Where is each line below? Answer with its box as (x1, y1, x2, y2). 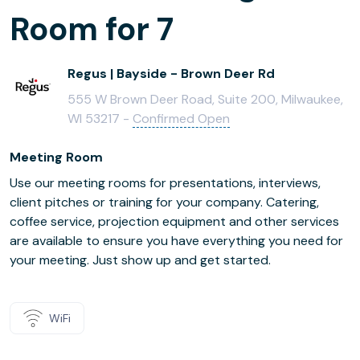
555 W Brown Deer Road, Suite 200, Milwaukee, (67, 91, 343, 108)
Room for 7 (10, 8, 174, 50)
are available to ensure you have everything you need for (10, 232, 343, 249)
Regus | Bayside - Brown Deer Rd (67, 65, 275, 82)
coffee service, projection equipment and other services (10, 213, 339, 230)
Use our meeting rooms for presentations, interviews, (10, 174, 321, 191)
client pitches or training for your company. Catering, (10, 194, 319, 211)
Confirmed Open (133, 110, 230, 127)
